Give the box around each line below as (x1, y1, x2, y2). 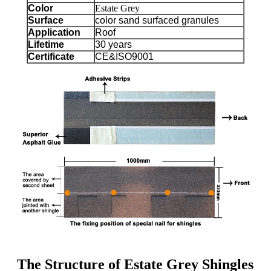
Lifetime (28, 39, 64, 50)
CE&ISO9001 (95, 51, 154, 62)
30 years (95, 39, 132, 50)
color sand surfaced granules (95, 15, 219, 26)
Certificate (28, 51, 74, 62)
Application (28, 27, 80, 38)
